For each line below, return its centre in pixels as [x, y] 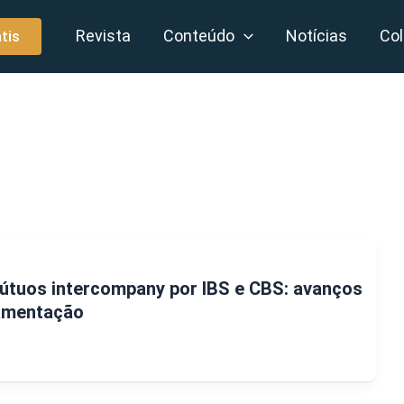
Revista [104, 36]
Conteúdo [199, 36]
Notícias [317, 36]
